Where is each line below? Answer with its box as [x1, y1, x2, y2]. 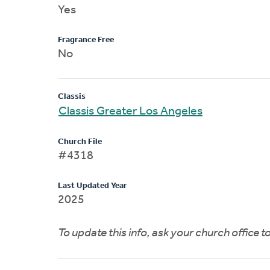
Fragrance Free [58, 35, 114, 45]
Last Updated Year [58, 181, 127, 190]
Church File [58, 137, 102, 146]
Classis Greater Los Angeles [58, 105, 202, 118]
